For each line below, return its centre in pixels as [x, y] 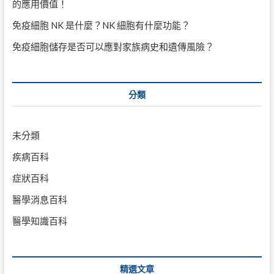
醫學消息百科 [39, 200]
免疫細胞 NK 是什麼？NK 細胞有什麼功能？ [101, 25]
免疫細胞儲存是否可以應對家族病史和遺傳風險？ [113, 47]
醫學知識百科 [39, 221]
